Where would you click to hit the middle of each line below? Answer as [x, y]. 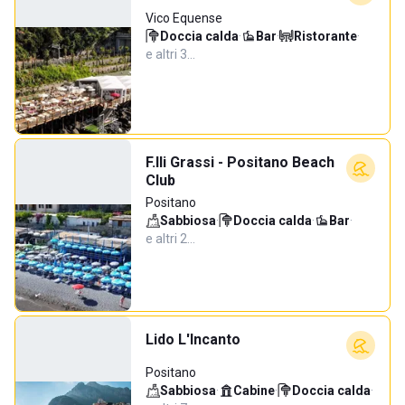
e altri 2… [170, 239]
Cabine [254, 391]
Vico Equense [184, 18]
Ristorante [325, 36]
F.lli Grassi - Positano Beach [240, 162]
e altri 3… [170, 54]
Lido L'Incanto [193, 339]
